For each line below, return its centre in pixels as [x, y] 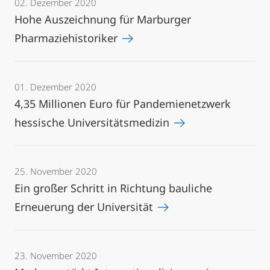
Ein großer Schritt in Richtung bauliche [113, 188]
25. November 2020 [56, 171]
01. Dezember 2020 [55, 87]
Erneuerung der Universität [85, 207]
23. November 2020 [56, 256]
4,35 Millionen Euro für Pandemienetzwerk [123, 104]
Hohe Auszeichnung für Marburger [103, 19]
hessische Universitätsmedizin [93, 122]
